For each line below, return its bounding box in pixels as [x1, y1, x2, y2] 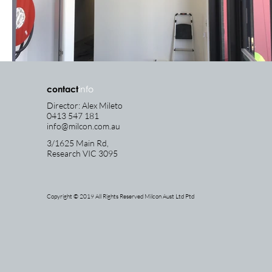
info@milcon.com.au [46, 121, 120, 132]
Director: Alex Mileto [46, 100, 123, 111]
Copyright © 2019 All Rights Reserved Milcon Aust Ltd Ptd [46, 192, 194, 201]
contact [46, 84, 78, 95]
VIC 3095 [82, 148, 118, 159]
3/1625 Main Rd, [46, 138, 109, 149]
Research [46, 148, 83, 159]
